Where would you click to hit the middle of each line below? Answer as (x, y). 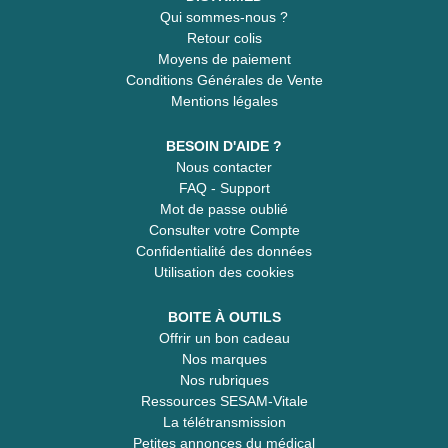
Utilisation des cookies (224, 271)
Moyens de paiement (224, 58)
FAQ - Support (224, 187)
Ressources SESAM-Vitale (224, 400)
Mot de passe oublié (224, 208)
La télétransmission (224, 421)
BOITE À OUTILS (224, 316)
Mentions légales (224, 100)
